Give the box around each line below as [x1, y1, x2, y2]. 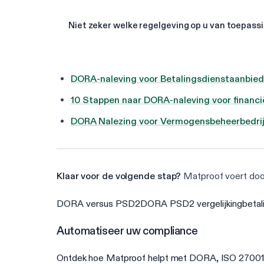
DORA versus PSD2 [57, 198, 140, 210]
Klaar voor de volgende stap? [57, 170, 181, 182]
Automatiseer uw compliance [57, 224, 198, 238]
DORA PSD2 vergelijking [140, 198, 242, 210]
